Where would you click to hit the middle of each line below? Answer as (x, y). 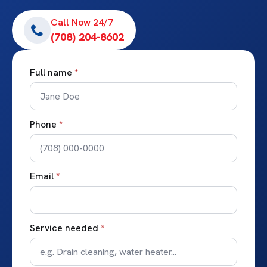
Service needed (64, 228)
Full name (51, 72)
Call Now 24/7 (82, 22)
